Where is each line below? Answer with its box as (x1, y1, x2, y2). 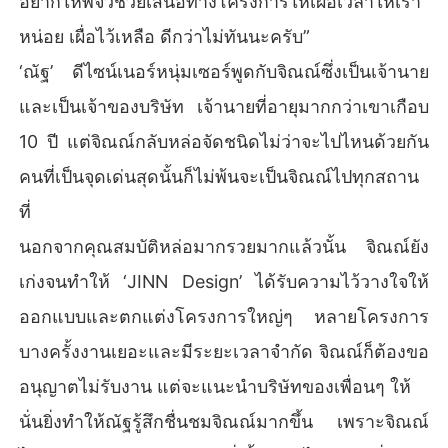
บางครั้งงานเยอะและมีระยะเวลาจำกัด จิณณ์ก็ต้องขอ (19, 340, 429, 362)
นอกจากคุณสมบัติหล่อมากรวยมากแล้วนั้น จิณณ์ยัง (19, 235, 429, 257)
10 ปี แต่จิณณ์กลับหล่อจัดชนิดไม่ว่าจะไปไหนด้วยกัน (19, 130, 429, 152)
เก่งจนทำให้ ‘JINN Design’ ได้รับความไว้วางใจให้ (19, 270, 429, 292)
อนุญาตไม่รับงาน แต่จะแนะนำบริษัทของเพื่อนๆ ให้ (19, 375, 412, 397)
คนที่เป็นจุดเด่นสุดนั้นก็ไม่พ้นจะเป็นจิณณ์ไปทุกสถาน (19, 165, 420, 187)
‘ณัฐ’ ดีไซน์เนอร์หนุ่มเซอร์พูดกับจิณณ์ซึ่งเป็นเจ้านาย (19, 60, 429, 82)
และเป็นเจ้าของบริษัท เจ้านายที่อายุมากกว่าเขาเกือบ (19, 95, 429, 117)
